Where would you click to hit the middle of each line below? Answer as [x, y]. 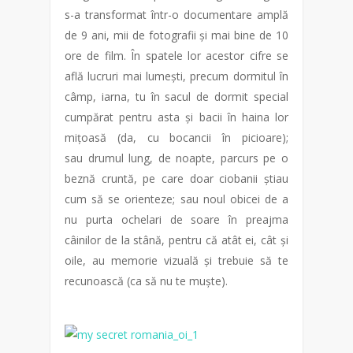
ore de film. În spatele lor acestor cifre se [176, 56]
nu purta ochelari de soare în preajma [176, 219]
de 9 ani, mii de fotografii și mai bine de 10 [176, 35]
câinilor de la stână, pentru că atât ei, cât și [176, 240]
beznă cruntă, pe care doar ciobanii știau [176, 178]
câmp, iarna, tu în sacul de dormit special [176, 97]
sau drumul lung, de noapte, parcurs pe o [176, 158]
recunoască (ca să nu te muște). [146, 281]
